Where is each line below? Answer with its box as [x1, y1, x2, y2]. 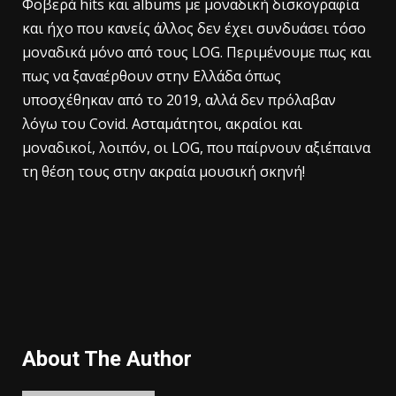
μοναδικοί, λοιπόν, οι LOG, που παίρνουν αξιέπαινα [22, 138, 370, 158]
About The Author [22, 346, 192, 372]
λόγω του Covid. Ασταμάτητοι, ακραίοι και [22, 114, 302, 134]
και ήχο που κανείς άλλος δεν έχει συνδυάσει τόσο [22, 19, 366, 39]
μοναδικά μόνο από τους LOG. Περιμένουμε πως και [22, 42, 371, 63]
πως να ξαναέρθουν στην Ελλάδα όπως [22, 66, 281, 87]
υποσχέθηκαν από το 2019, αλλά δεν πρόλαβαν [22, 90, 336, 110]
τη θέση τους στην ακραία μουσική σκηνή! [22, 162, 305, 182]
